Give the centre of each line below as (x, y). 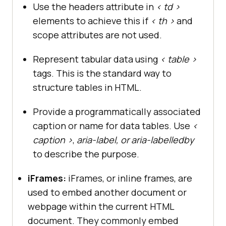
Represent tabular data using (96, 59)
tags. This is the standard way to (102, 73)
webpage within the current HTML (101, 207)
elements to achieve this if (92, 21)
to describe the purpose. (86, 154)
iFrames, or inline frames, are (129, 178)
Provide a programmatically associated (117, 112)
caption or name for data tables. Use (112, 126)
